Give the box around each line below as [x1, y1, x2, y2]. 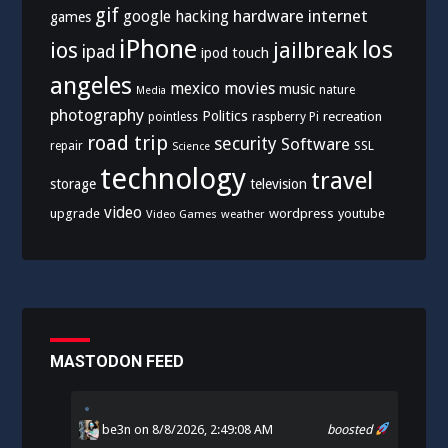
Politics [202, 106, 249, 124]
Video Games [146, 206, 218, 221]
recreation [323, 108, 383, 124]
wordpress [269, 205, 335, 221]
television [250, 175, 308, 192]
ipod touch [201, 43, 270, 61]
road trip [87, 130, 169, 155]
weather [221, 206, 266, 221]
